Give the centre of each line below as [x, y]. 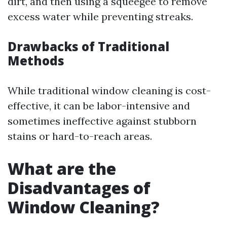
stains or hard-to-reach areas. [80, 136]
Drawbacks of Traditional [88, 46]
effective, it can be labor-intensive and [99, 106]
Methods [36, 61]
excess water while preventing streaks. [100, 16]
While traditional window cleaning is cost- [109, 90]
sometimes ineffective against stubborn [102, 121]
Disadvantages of [79, 188]
